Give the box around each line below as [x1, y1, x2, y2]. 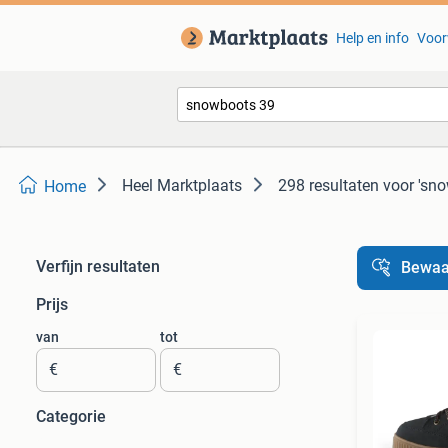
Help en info [335, 30, 409, 46]
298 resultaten [278, 176, 379, 195]
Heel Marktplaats [122, 176, 242, 195]
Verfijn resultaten [36, 257, 160, 276]
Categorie [36, 407, 106, 426]
